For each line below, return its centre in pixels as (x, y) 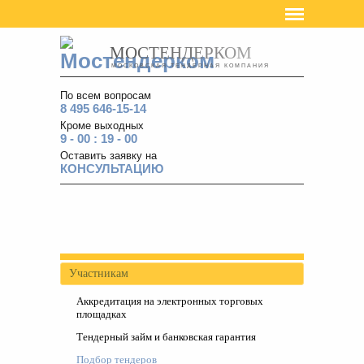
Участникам (99, 273)
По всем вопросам (106, 95)
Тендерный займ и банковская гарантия (166, 337)
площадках (102, 314)
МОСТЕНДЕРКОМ (181, 52)
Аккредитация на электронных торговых (170, 301)
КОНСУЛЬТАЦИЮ (112, 169)
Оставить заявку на (108, 156)
